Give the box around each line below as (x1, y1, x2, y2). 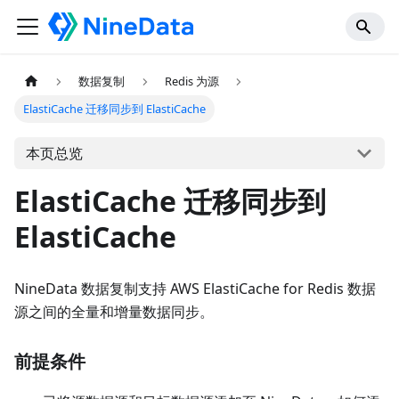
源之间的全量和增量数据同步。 (14, 302, 214, 322)
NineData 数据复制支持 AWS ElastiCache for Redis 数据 (14, 279, 376, 299)
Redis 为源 (164, 73, 219, 90)
